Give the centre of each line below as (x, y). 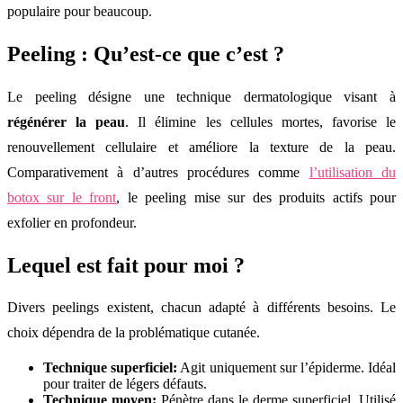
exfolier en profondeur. (72, 222)
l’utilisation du (353, 172)
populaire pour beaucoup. (80, 11)
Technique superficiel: (111, 368)
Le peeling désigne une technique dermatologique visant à (201, 96)
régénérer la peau (67, 121)
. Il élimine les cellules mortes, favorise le (261, 121)
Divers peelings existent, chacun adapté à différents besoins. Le (201, 308)
